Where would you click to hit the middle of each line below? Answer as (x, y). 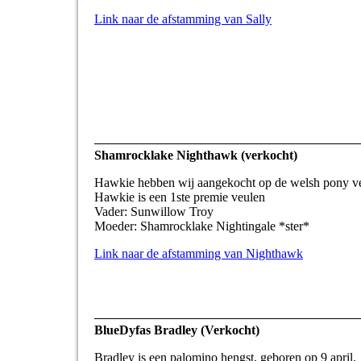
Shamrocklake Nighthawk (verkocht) (196, 156)
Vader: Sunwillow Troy (154, 212)
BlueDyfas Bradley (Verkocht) (177, 330)
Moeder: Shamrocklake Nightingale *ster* (202, 226)
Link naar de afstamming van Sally (183, 19)
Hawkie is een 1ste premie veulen (180, 197)
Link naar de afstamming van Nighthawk (199, 254)
